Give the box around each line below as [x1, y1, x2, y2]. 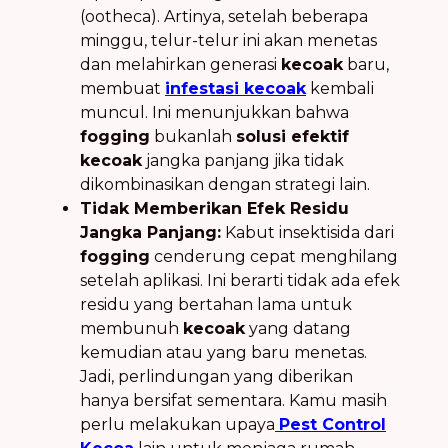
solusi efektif [236, 126, 349, 146]
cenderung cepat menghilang [150, 246, 398, 266]
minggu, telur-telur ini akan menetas [80, 30, 377, 50]
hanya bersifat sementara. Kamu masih [80, 390, 387, 410]
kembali [306, 78, 374, 98]
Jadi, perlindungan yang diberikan [80, 366, 353, 386]
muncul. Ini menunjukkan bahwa [80, 102, 349, 122]
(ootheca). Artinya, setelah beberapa [80, 6, 368, 26]
